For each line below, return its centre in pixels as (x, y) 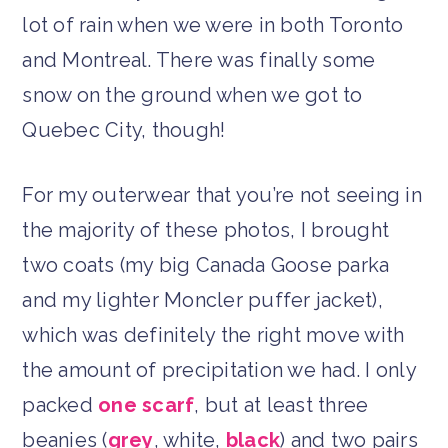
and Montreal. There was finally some (199, 59)
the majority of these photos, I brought (206, 229)
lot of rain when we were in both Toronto (213, 24)
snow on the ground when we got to (192, 94)
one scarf (146, 404)
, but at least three (281, 404)
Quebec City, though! (124, 129)
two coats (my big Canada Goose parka (206, 264)
